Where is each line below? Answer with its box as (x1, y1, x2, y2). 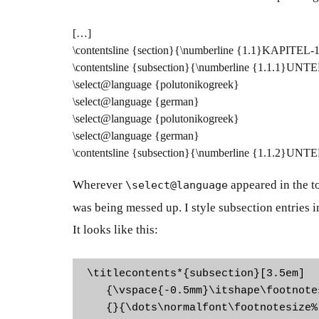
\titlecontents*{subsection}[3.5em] (87, 268, 305, 280)
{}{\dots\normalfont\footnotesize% (87, 302, 318, 314)
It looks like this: (73, 222, 158, 236)
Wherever (73, 177, 125, 192)
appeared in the (228, 177, 311, 192)
